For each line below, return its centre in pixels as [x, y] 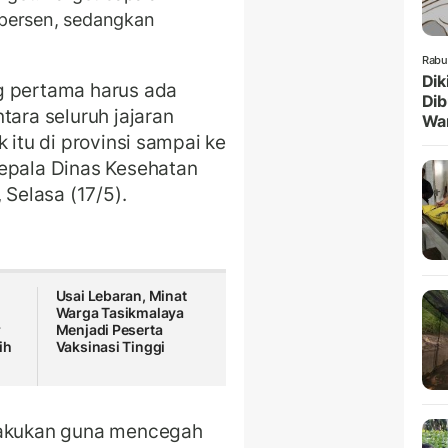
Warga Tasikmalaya [120, 313]
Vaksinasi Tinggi [110, 347]
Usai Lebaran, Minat [121, 296]
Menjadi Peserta [109, 330]
